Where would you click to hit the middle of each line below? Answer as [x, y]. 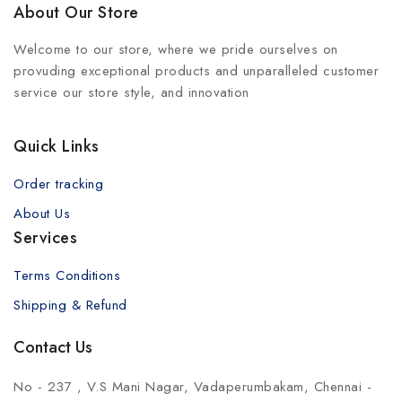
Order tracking [58, 184]
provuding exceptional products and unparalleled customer [196, 71]
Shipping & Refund [70, 305]
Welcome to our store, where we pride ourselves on [176, 49]
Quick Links [57, 146]
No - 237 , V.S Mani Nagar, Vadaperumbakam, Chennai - [192, 387]
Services [45, 238]
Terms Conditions [67, 275]
